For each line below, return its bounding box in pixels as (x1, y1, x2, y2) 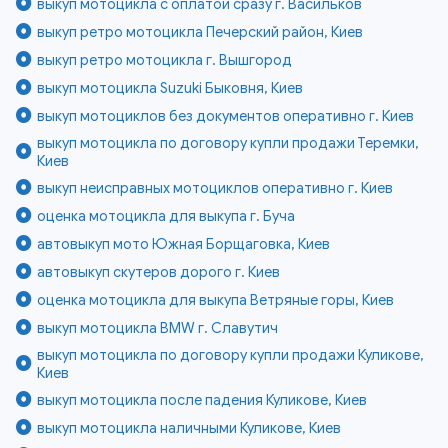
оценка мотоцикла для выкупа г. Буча (37, 206, 296, 225)
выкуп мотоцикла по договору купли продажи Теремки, (37, 133, 420, 152)
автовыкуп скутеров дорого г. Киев (37, 262, 281, 281)
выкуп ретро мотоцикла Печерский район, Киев (37, 22, 364, 41)
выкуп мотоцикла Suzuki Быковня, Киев (37, 78, 304, 97)
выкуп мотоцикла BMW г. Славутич (37, 318, 279, 337)
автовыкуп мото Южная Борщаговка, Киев (37, 234, 331, 253)
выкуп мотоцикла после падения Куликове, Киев (37, 390, 368, 409)
